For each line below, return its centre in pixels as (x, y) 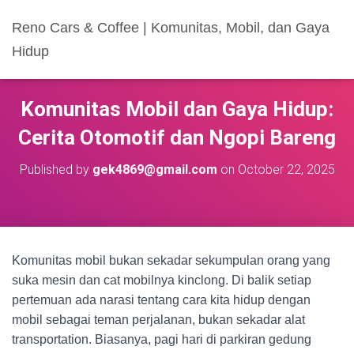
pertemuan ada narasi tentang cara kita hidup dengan (161, 300)
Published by (56, 169)
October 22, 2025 (286, 169)
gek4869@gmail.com (154, 169)
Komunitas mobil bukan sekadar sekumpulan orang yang (171, 260)
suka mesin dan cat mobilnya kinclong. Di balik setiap (162, 280)
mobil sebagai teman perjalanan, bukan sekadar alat (158, 320)
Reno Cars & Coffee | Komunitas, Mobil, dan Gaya (171, 28)
